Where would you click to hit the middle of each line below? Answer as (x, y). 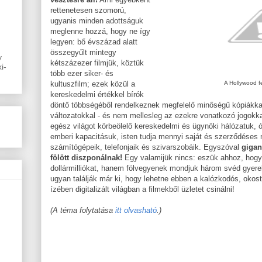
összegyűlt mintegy (83, 52)
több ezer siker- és (82, 73)
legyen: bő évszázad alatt (94, 42)
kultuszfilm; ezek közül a (93, 84)
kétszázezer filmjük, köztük (97, 63)
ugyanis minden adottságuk (97, 20)
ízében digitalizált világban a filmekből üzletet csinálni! (142, 189)
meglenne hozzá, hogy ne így (100, 31)
